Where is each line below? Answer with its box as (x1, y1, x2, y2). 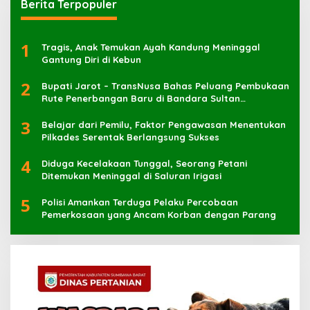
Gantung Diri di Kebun (42, 53, 141, 65)
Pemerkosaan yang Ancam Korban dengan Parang (42, 208, 276, 220)
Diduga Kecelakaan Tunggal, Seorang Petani (42, 157, 247, 169)
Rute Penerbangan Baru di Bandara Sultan (42, 92, 240, 104)
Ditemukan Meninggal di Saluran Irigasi (42, 170, 221, 181)
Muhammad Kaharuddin (42, 104, 152, 116)
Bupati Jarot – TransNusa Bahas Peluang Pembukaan (42, 80, 289, 91)
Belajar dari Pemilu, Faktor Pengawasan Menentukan (42, 118, 286, 130)
